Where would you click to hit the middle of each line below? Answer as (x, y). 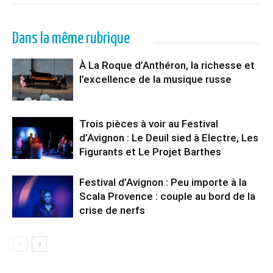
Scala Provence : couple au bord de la (167, 196)
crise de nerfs (112, 210)
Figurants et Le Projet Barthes (150, 151)
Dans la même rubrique (71, 38)
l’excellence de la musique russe (155, 79)
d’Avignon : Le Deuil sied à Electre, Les (169, 137)
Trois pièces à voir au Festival (149, 123)
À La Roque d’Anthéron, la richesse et (167, 65)
